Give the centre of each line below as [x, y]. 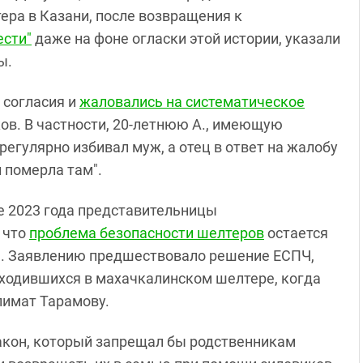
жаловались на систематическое [192, 102]
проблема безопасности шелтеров [147, 233]
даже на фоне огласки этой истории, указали [186, 38]
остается [296, 233]
